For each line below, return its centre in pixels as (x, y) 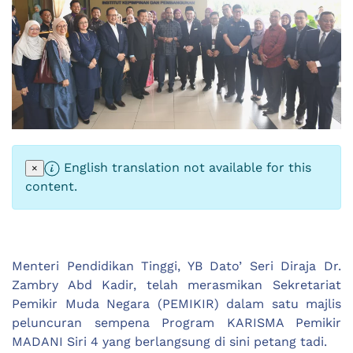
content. (51, 186)
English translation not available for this (186, 167)
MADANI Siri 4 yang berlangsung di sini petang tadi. (169, 341)
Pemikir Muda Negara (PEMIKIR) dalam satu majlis (176, 303)
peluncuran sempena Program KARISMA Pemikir (176, 322)
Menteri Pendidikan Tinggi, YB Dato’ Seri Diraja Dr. (176, 266)
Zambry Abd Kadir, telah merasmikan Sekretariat (176, 284)
